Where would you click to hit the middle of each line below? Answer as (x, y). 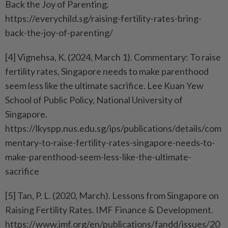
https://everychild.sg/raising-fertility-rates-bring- (103, 19)
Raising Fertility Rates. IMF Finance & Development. (109, 210)
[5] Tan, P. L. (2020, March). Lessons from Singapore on (112, 196)
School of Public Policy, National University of (94, 100)
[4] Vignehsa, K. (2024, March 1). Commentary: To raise (113, 57)
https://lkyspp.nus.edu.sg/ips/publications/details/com (113, 129)
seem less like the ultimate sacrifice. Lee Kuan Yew (104, 86)
